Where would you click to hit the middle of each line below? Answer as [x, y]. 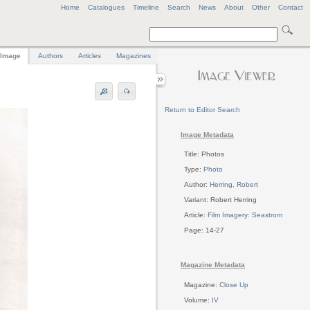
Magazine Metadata [213, 265]
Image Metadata [207, 134]
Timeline [146, 7]
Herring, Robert [234, 185]
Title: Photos [204, 154]
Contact [291, 7]
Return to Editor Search [202, 110]
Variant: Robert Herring [220, 200]
